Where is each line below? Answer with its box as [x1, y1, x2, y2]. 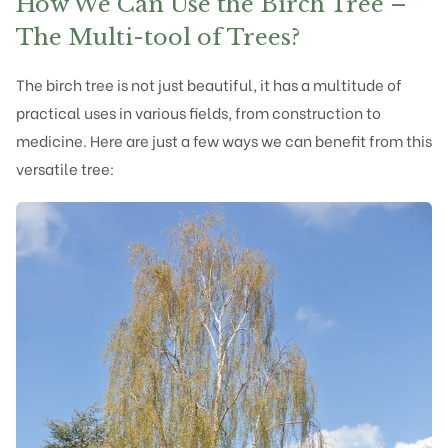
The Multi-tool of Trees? [16, 22, 300, 51]
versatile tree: [16, 156, 114, 179]
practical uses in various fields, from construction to [16, 100, 381, 123]
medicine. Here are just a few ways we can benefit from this [16, 128, 432, 151]
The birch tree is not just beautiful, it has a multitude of [16, 72, 402, 95]
